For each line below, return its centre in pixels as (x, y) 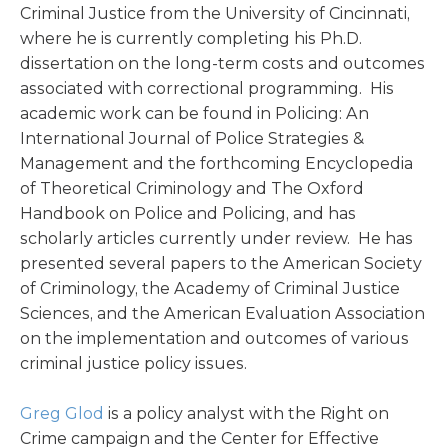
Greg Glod (62, 413)
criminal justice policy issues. (133, 363)
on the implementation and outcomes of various (214, 338)
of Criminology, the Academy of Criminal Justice (210, 288)
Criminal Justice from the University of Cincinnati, (215, 13)
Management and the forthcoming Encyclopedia (216, 163)
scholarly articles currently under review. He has (216, 238)
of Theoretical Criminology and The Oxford (192, 188)
